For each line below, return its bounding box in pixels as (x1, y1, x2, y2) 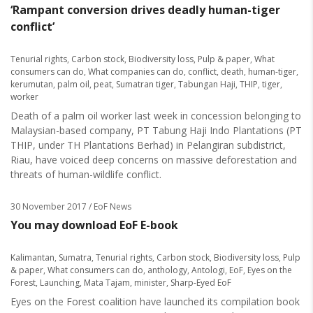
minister (134, 277, 166, 289)
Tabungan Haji (178, 78, 235, 90)
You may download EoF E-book (10, 217, 178, 233)
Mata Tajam (84, 277, 130, 289)
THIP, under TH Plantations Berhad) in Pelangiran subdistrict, (10, 138, 286, 152)
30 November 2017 (10, 201, 87, 212)
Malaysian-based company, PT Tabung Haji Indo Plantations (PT (10, 124, 302, 137)
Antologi (191, 264, 225, 276)
